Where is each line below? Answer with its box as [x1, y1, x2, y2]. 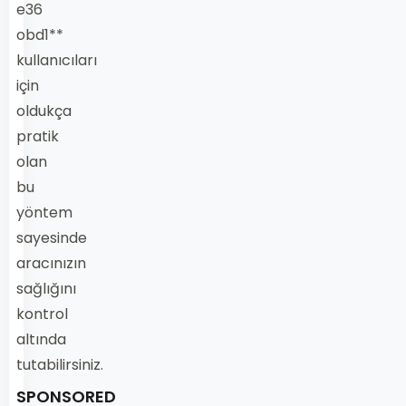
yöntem [16, 201, 72, 223]
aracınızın [16, 252, 86, 274]
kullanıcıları [16, 49, 97, 71]
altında [16, 328, 66, 350]
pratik [16, 125, 59, 147]
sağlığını [16, 277, 76, 299]
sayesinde [16, 227, 87, 248]
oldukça [16, 100, 72, 121]
